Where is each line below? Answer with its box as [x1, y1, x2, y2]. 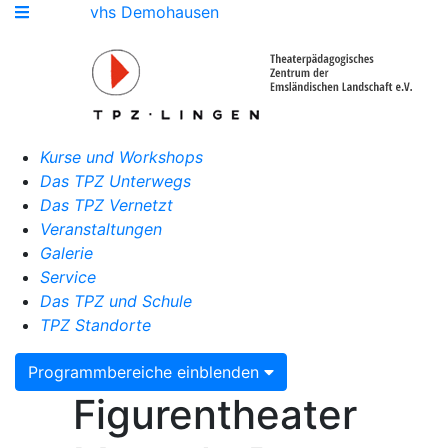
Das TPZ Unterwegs [40, 171, 191, 191]
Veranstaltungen [40, 219, 162, 239]
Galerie [40, 243, 93, 263]
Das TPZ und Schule [40, 291, 192, 311]
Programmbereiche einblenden [28, 362, 264, 382]
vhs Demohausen [89, 2, 219, 22]
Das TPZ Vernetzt [40, 195, 173, 215]
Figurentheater [73, 390, 357, 439]
